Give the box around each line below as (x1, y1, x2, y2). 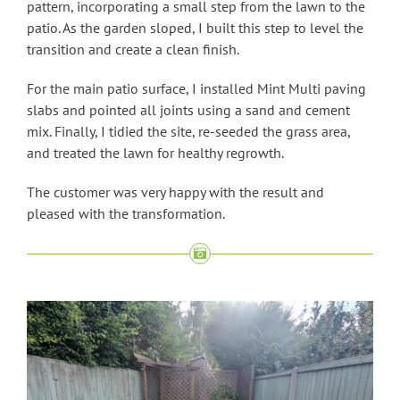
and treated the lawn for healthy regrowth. (27, 144, 284, 162)
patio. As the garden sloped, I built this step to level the (27, 19, 363, 37)
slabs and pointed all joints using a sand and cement (27, 101, 350, 120)
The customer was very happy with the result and (27, 183, 324, 202)
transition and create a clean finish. (27, 40, 239, 59)
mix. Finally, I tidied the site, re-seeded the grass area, (27, 122, 350, 141)
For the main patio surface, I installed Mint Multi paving (27, 79, 366, 98)
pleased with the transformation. (27, 204, 225, 223)
